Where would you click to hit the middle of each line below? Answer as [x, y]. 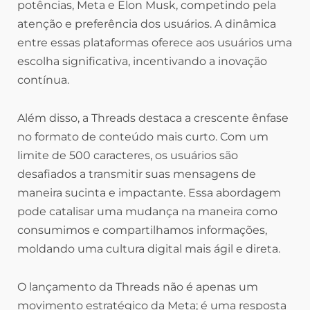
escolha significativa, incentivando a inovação [142, 62]
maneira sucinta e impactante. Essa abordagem [149, 193]
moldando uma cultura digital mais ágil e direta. [149, 249]
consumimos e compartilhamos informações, [142, 230]
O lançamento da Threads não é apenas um [138, 287]
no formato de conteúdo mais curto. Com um [143, 137]
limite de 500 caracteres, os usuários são [128, 156]
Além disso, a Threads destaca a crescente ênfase [153, 118]
